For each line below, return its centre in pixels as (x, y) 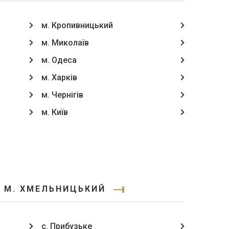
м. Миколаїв (65, 43)
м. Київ (54, 112)
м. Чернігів (62, 95)
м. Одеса (59, 60)
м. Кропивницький (77, 25)
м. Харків (59, 77)
